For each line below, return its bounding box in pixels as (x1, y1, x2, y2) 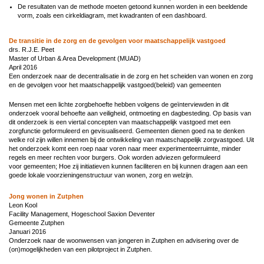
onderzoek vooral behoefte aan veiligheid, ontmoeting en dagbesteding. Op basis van (9, 109, 251, 117)
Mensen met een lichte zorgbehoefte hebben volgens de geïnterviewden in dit (9, 100, 229, 108)
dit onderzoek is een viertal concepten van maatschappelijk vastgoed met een (9, 118, 230, 126)
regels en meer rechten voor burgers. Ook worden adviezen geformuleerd (9, 153, 220, 161)
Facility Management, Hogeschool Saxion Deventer (9, 210, 155, 217)
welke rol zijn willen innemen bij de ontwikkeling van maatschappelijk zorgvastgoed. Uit (9, 136, 254, 143)
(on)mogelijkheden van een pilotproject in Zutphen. (9, 245, 154, 253)
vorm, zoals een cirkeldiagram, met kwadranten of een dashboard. (18, 11, 207, 19)
